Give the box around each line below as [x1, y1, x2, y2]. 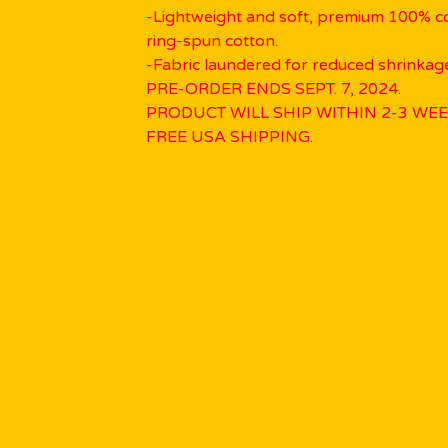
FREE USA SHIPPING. [146, 127, 313, 147]
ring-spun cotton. [146, 31, 278, 51]
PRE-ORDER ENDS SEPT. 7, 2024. [146, 79, 401, 99]
